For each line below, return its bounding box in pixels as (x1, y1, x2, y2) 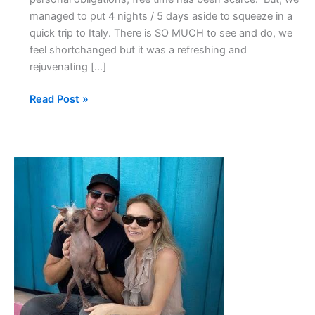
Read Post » (29, 92, 89, 105)
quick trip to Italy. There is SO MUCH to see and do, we (29, 26, 292, 39)
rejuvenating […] (29, 60, 106, 73)
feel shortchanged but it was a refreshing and (29, 43, 247, 56)
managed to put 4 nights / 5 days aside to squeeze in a (29, 9, 292, 22)
